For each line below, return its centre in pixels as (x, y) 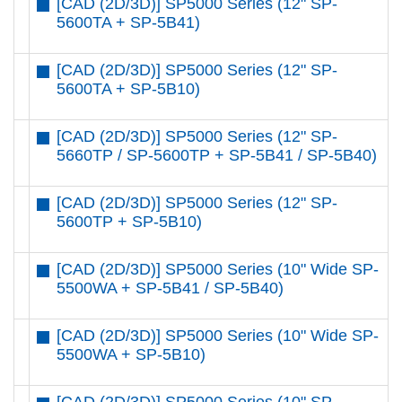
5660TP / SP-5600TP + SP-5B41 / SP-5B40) (216, 155)
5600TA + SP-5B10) (128, 89)
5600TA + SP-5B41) (128, 22)
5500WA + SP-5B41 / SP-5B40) (170, 288)
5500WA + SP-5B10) (131, 354)
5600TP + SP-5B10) (129, 222)
